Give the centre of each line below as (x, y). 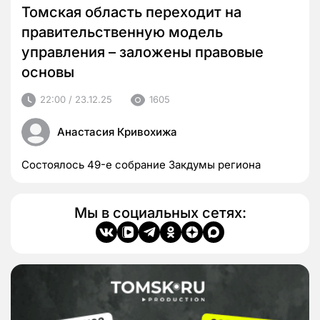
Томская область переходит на (131, 12)
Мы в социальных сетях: (160, 212)
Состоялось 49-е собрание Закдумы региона (141, 164)
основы (48, 72)
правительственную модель (122, 32)
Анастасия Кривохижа (117, 131)
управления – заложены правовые (142, 52)
